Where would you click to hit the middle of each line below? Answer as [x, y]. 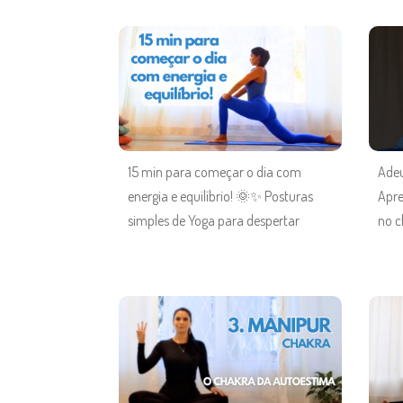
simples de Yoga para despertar [214, 220]
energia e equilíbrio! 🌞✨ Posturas [220, 196]
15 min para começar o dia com [215, 171]
